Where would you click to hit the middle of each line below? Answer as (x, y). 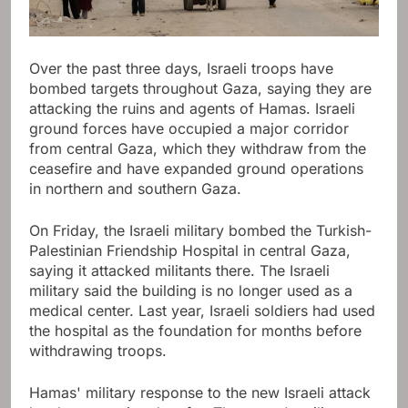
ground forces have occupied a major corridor (189, 129)
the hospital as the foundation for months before (195, 331)
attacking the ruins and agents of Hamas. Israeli (192, 109)
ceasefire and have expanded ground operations (196, 169)
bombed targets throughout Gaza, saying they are (200, 89)
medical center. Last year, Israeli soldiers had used (202, 311)
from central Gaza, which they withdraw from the (198, 149)
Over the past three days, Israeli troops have (181, 69)
